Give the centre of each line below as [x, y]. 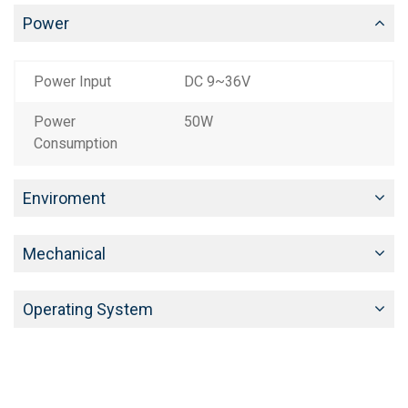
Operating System [88, 310]
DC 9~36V [217, 82]
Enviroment [64, 199]
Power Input [72, 82]
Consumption [76, 144]
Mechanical [64, 254]
